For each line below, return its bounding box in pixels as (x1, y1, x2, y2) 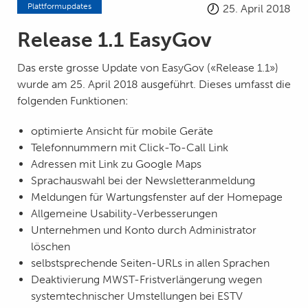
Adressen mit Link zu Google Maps (31, 157, 201, 170)
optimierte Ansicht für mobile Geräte (31, 124, 213, 137)
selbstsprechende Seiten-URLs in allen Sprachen (31, 256, 269, 269)
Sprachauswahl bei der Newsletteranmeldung (31, 173, 255, 187)
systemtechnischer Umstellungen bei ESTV (31, 289, 243, 302)
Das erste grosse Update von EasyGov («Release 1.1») (17, 60, 278, 74)
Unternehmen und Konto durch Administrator (31, 223, 256, 236)
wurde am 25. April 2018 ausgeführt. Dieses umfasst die (17, 77, 291, 91)
